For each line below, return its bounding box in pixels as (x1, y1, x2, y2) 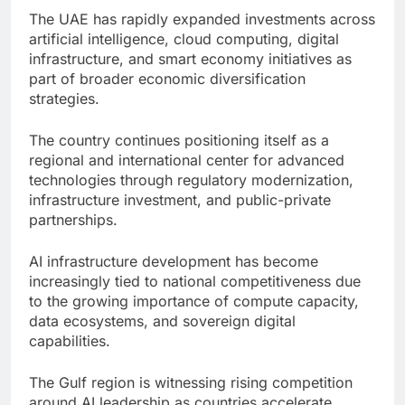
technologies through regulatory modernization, (29, 170, 353, 189)
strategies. (29, 89, 99, 108)
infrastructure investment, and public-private (29, 190, 331, 209)
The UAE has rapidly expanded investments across (29, 9, 375, 28)
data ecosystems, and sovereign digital (29, 311, 296, 330)
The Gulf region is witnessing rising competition (29, 372, 353, 391)
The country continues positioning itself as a (29, 130, 329, 149)
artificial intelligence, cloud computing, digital (29, 29, 339, 48)
